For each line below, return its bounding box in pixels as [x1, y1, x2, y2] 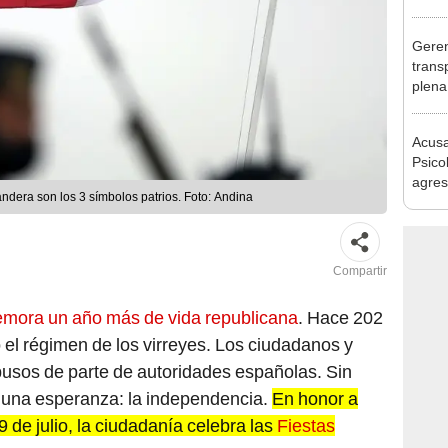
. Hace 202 [298, 307, 383, 329]
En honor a [272, 388, 358, 410]
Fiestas [273, 415, 335, 437]
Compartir [333, 264, 387, 279]
